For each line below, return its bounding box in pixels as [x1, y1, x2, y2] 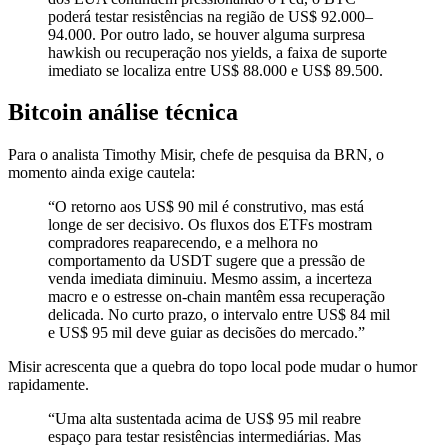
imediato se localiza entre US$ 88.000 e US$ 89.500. [48, 61, 383, 79]
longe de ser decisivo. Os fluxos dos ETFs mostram [48, 216, 372, 234]
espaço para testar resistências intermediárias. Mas [48, 428, 361, 446]
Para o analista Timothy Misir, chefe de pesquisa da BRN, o [8, 146, 384, 164]
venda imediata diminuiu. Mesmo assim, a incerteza [48, 270, 372, 288]
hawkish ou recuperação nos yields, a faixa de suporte [48, 43, 387, 61]
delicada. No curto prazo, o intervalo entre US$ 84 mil [48, 306, 390, 324]
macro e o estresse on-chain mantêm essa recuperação [48, 288, 385, 306]
